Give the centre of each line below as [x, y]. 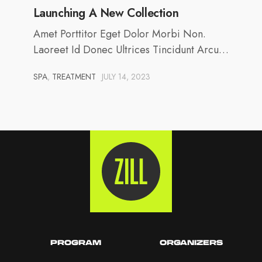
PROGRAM [76, 242]
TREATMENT [74, 76]
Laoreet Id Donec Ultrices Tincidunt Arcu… [131, 49]
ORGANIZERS [191, 242]
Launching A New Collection [106, 13]
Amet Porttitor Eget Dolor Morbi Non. [119, 34]
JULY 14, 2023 [126, 76]
